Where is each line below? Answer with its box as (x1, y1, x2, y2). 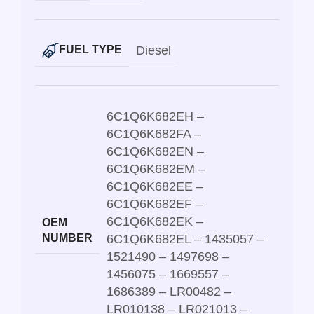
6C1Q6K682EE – (107, 179, 203, 194)
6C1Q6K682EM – (107, 162, 205, 177)
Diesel (136, 43, 171, 58)
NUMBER (42, 231, 93, 244)
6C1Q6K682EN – (107, 144, 204, 159)
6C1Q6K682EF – (107, 197, 203, 212)
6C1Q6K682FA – (107, 127, 201, 142)
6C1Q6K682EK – (107, 214, 203, 229)
